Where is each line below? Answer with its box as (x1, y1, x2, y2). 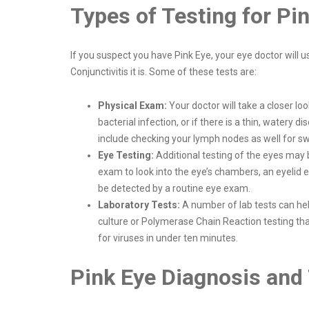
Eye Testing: (98, 150, 156, 161)
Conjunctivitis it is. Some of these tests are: (70, 66, 257, 78)
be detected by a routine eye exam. (98, 183, 250, 195)
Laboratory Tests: (98, 199, 180, 211)
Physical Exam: (98, 100, 167, 112)
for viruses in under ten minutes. (98, 232, 238, 244)
